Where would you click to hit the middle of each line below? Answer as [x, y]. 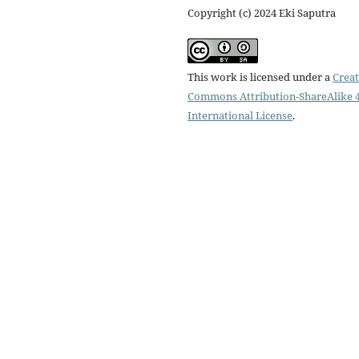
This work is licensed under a [260, 77]
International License [240, 116]
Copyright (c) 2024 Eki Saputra [262, 13]
